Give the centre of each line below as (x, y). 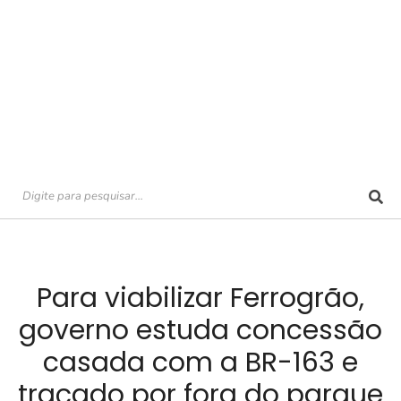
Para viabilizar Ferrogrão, (200, 298)
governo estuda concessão (200, 330)
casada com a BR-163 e (200, 363)
